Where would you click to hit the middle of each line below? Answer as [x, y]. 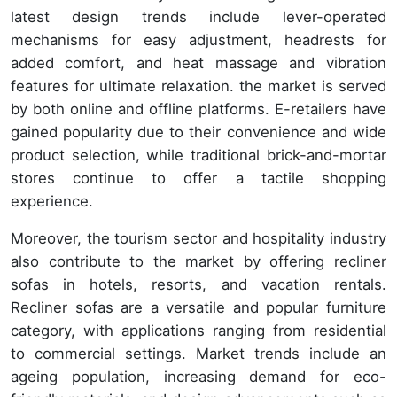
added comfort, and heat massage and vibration [198, 63]
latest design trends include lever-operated [198, 17]
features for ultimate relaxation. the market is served [198, 86]
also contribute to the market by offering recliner [198, 262]
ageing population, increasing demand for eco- [198, 377]
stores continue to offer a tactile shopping [198, 179]
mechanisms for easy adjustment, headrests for [198, 40]
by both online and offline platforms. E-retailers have [198, 109]
